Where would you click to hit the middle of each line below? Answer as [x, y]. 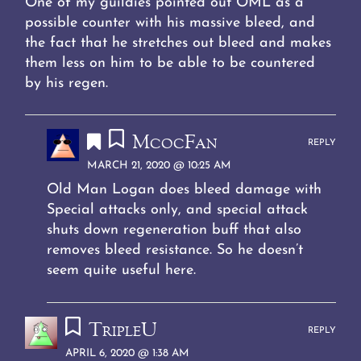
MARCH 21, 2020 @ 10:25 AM [160, 166]
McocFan [174, 144]
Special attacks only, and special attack [178, 210]
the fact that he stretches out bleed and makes [178, 43]
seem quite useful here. [122, 271]
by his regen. [67, 83]
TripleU [122, 332]
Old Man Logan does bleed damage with [185, 190]
